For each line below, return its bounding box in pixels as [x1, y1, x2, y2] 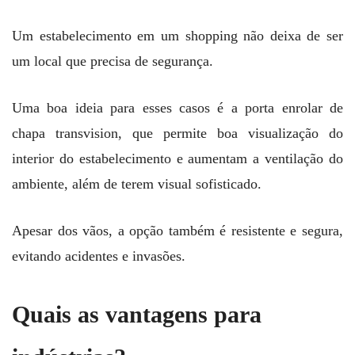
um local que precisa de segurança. [12, 53, 217, 70]
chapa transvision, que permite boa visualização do [12, 125, 343, 142]
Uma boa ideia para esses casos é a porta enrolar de [12, 100, 343, 116]
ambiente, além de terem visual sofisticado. [12, 176, 265, 193]
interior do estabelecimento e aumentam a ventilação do [12, 151, 343, 167]
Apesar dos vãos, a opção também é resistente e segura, [12, 223, 343, 239]
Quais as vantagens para [12, 300, 261, 328]
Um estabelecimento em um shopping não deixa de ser [12, 28, 343, 44]
